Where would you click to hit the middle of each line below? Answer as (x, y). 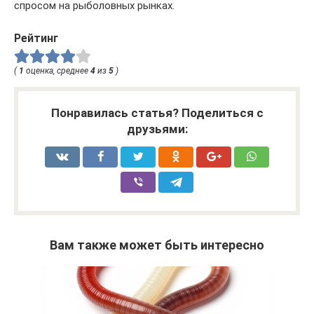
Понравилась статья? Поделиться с (157, 113)
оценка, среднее (57, 71)
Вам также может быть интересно (157, 245)
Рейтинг (36, 38)
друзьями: (157, 129)
